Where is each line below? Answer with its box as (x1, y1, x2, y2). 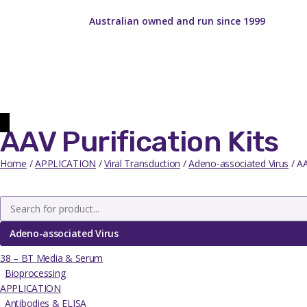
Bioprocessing (5, 266, 66, 280)
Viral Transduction (104, 156, 181, 170)
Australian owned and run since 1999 (88, 14, 265, 28)
